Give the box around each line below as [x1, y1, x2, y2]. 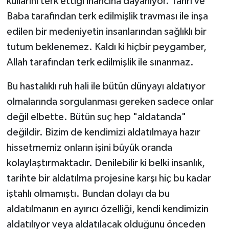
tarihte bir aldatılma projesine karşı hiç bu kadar [6, 173, 211, 184]
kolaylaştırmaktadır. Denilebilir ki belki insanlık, [6, 158, 205, 169]
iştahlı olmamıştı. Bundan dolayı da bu [6, 189, 170, 199]
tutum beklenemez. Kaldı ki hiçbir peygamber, [6, 42, 207, 53]
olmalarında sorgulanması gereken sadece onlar [6, 97, 214, 107]
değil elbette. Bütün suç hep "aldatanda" [6, 112, 186, 123]
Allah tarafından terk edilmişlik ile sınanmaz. [6, 57, 194, 68]
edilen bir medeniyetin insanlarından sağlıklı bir [6, 27, 207, 37]
